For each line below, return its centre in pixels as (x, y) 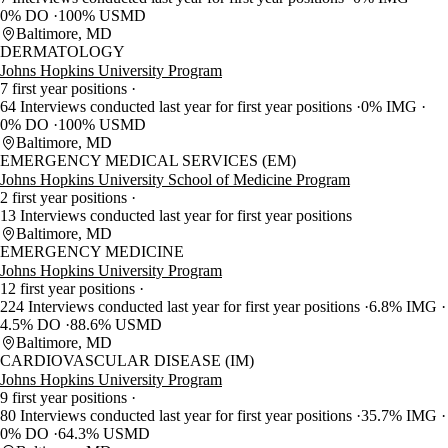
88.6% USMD (116, 325)
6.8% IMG (405, 307)
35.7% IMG (401, 416)
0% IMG (391, 107)
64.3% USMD (104, 434)
